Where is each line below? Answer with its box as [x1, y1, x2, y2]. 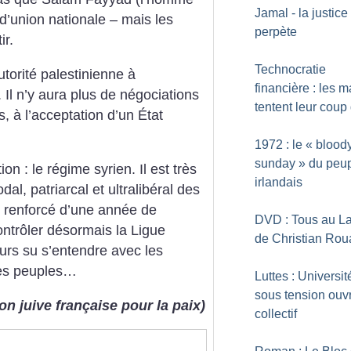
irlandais [255, 175, 302, 189]
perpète [255, 25, 297, 38]
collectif [255, 307, 297, 320]
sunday [255, 157, 295, 170]
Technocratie [255, 63, 326, 76]
